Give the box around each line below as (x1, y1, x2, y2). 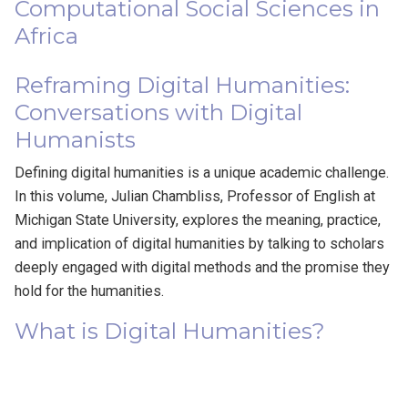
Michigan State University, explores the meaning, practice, (15, 210, 382, 229)
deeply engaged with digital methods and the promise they (15, 258, 391, 276)
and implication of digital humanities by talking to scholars (15, 234, 385, 252)
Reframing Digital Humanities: (15, 71, 351, 98)
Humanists (15, 126, 137, 153)
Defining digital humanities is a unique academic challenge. (15, 163, 390, 181)
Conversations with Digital (15, 98, 303, 126)
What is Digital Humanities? (15, 318, 326, 345)
